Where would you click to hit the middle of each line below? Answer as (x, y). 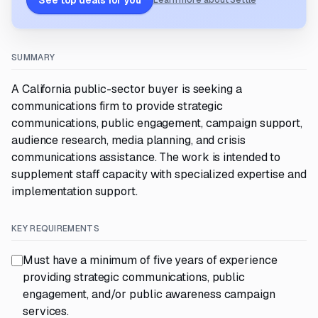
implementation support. (75, 191)
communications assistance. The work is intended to (146, 157)
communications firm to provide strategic (117, 106)
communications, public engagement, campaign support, (157, 123)
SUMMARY (33, 57)
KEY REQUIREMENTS (55, 229)
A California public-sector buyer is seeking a (127, 89)
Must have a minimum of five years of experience (150, 260)
